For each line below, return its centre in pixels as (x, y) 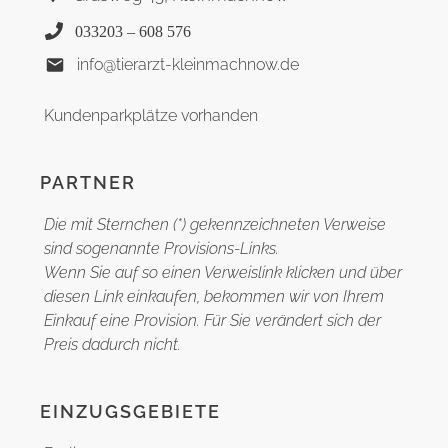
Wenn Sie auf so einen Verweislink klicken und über (223, 272)
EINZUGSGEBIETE (130, 411)
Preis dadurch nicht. (112, 344)
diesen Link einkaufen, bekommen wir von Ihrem (214, 296)
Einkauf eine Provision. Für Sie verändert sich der (212, 320)
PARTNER (88, 182)
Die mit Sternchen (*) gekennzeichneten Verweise (215, 224)
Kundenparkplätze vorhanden (151, 115)
